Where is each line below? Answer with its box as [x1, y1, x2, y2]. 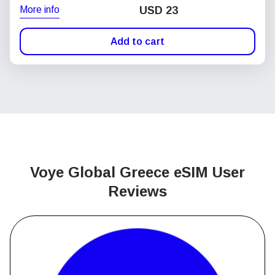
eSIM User [174, 164, 245, 180]
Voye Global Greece [30, 164, 174, 180]
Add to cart [110, 36, 165, 47]
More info [20, 4, 60, 15]
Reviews [108, 183, 167, 199]
